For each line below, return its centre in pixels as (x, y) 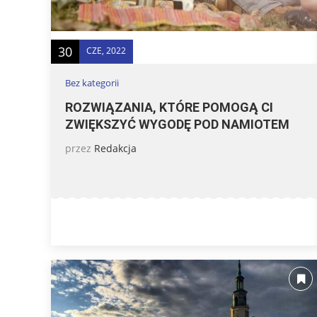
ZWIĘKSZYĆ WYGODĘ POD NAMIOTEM (177, 124)
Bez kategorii (92, 82)
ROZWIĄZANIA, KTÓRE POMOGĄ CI (169, 107)
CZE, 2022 (106, 50)
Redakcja (115, 148)
